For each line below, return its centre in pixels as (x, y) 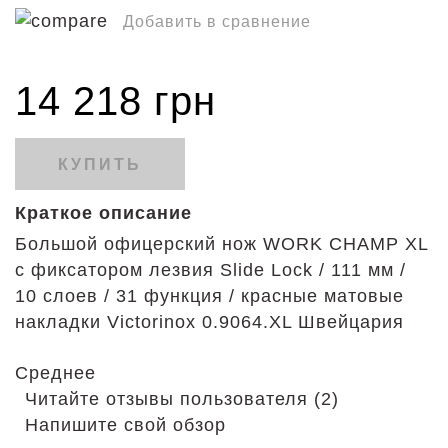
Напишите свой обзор (125, 425)
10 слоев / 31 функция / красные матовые (209, 296)
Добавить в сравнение (217, 21)
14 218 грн (115, 101)
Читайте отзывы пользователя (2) (182, 399)
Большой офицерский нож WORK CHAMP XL (221, 244)
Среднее (58, 373)
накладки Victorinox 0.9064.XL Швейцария (212, 322)
